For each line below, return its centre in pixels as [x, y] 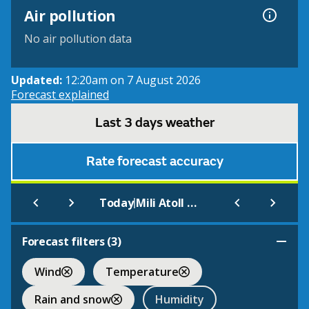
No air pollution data [78, 39]
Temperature [142, 271]
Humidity [180, 299]
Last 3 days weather [154, 123]
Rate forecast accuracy [154, 162]
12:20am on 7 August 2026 [133, 80]
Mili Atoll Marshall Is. [191, 203]
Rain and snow [73, 299]
